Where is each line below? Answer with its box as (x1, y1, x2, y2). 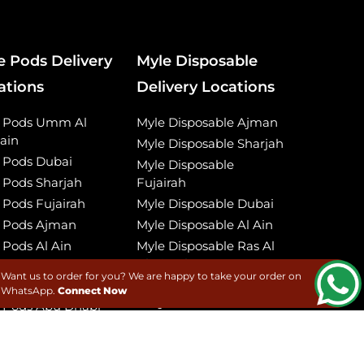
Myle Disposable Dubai (136, 196, 274, 212)
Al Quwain (136, 295, 200, 311)
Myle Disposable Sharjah (136, 136, 284, 152)
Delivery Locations (136, 78, 275, 97)
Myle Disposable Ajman (136, 115, 278, 131)
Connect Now (58, 284, 127, 297)
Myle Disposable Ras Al (136, 238, 275, 254)
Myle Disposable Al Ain (136, 217, 273, 233)
